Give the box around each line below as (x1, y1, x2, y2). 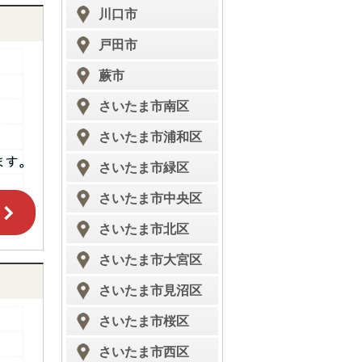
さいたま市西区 (99, 345, 189, 359)
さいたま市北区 (99, 222, 189, 236)
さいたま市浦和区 (99, 130, 202, 144)
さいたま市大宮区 (99, 253, 202, 267)
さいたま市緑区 (99, 161, 189, 175)
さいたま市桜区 (99, 314, 189, 328)
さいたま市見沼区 (99, 284, 202, 297)
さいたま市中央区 (99, 192, 202, 205)
